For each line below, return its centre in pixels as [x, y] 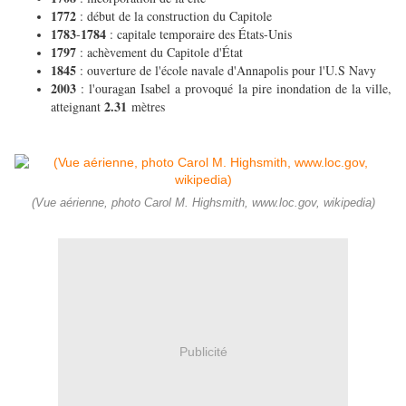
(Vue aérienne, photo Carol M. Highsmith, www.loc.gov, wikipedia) [203, 203]
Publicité [203, 351]
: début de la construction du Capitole [178, 16]
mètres [150, 107]
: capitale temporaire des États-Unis [203, 34]
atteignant [77, 107]
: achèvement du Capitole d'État [164, 53]
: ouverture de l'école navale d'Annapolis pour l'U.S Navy [230, 71]
